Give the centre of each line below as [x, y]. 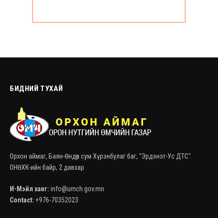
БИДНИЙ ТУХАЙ [36, 89]
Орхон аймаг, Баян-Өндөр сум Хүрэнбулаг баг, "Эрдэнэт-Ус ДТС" [100, 156]
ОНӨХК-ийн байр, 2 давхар [47, 168]
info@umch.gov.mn [77, 189]
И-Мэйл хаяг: [29, 189]
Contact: [22, 200]
